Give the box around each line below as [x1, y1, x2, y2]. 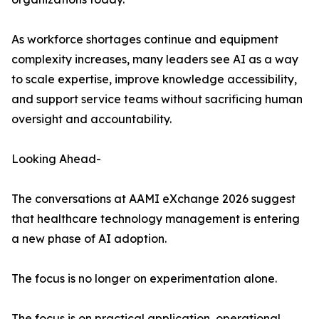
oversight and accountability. [11, 112, 172, 127]
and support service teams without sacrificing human [11, 92, 303, 107]
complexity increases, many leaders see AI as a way [11, 52, 298, 67]
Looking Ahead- [11, 152, 101, 167]
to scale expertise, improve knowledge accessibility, [11, 72, 297, 87]
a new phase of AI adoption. [11, 231, 167, 246]
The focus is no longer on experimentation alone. [11, 271, 277, 286]
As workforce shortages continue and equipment [11, 32, 278, 47]
